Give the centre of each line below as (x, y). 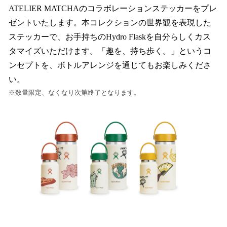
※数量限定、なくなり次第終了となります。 (74, 93)
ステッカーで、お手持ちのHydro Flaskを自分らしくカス (110, 37)
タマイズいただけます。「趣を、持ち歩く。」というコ (110, 51)
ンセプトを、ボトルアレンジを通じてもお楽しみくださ (110, 65)
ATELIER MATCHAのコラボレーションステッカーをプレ (113, 9)
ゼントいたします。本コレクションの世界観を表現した (110, 23)
